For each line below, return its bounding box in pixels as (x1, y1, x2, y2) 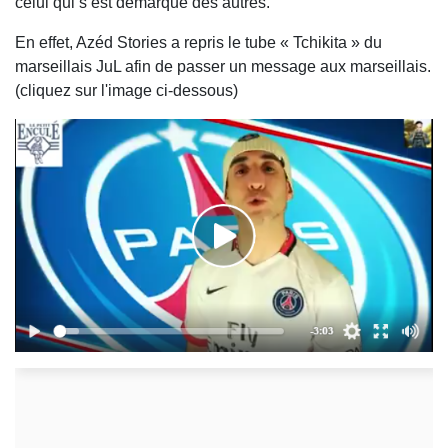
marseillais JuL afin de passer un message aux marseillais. (15, 57, 431, 75)
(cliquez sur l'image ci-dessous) (15, 81, 242, 99)
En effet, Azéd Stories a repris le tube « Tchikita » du (15, 33, 382, 51)
